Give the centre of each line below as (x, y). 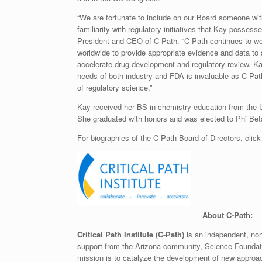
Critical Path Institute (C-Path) (131, 234)
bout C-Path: (230, 215)
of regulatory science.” (115, 87)
